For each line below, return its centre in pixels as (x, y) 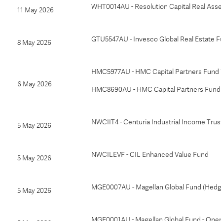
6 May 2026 (35, 84)
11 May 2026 (36, 10)
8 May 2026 (34, 42)
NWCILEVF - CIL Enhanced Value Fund (150, 154)
